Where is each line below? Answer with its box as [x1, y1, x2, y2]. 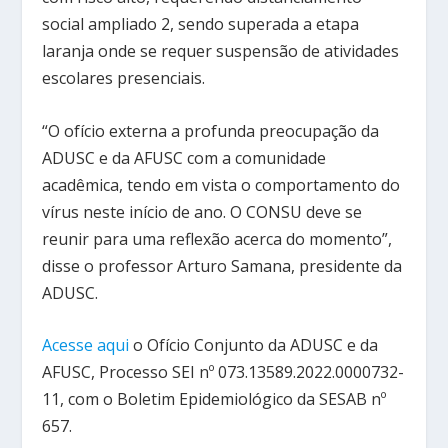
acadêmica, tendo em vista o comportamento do [42, 173, 401, 196]
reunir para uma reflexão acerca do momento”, [42, 227, 393, 250]
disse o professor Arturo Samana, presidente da [42, 254, 403, 277]
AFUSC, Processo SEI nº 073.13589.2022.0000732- [42, 361, 405, 384]
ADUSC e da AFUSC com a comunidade [42, 146, 327, 169]
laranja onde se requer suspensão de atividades [42, 40, 400, 63]
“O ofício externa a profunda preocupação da [42, 119, 380, 142]
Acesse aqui [42, 334, 130, 357]
